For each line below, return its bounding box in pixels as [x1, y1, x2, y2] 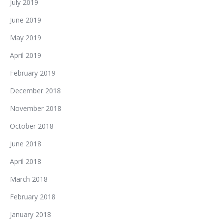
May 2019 [10, 33, 41, 42]
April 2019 [10, 51, 41, 60]
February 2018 [10, 192, 55, 201]
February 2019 [10, 68, 55, 78]
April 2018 [10, 157, 41, 166]
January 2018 [10, 210, 51, 219]
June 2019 [10, 15, 41, 25]
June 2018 [10, 139, 41, 148]
